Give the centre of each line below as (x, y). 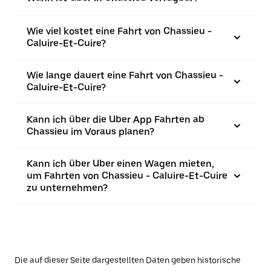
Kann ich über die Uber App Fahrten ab (116, 119)
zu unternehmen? (67, 188)
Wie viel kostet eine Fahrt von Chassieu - (119, 31)
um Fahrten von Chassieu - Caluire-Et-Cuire (127, 176)
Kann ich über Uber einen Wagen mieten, (120, 164)
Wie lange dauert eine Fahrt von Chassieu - (125, 75)
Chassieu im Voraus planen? (90, 132)
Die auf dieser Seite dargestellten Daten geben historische (128, 260)
